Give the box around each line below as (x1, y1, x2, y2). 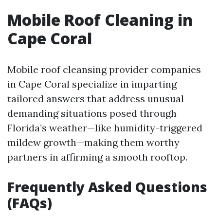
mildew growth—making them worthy (7, 136, 180, 148)
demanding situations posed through (7, 107, 177, 119)
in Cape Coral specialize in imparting (7, 78, 177, 90)
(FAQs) (7, 194, 52, 212)
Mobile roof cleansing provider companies (7, 63, 201, 75)
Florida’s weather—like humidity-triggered (7, 122, 202, 134)
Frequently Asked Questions (7, 178, 207, 196)
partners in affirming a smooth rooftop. (7, 151, 187, 163)
